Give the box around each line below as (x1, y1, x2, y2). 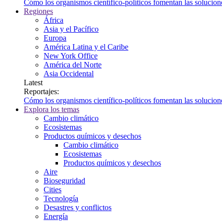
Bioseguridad (44, 176, 85, 185)
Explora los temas (24, 105, 79, 113)
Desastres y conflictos (44, 203, 111, 212)
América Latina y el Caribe (44, 42, 128, 51)
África (44, 15, 63, 24)
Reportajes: (24, 87, 59, 96)
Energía (44, 212, 68, 221)
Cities (44, 185, 61, 194)
